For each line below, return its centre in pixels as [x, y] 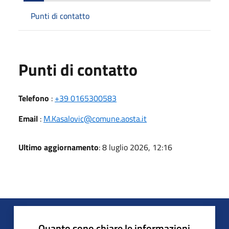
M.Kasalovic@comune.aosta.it [95, 119]
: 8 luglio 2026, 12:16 [135, 147]
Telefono [34, 98]
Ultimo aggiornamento [59, 147]
